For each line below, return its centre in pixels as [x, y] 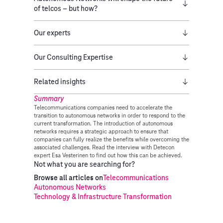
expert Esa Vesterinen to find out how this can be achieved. [108, 155]
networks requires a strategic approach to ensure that [101, 131]
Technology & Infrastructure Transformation [103, 197]
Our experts [52, 33]
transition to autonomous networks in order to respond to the [110, 115]
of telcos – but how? [66, 8]
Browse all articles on [68, 178]
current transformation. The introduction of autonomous [103, 123]
